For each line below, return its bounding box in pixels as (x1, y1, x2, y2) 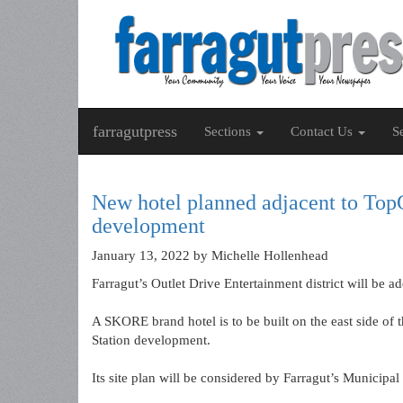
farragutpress (93, 122, 177, 140)
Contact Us (291, 124, 356, 139)
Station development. (92, 333, 210, 347)
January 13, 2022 (92, 248, 190, 263)
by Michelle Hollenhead (190, 248, 328, 263)
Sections (204, 124, 255, 139)
